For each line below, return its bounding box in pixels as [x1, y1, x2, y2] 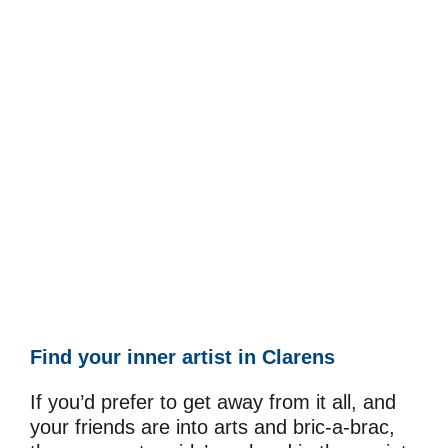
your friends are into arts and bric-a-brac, [30, 416, 395, 439]
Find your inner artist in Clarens [30, 346, 335, 369]
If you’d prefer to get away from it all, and [30, 391, 396, 414]
